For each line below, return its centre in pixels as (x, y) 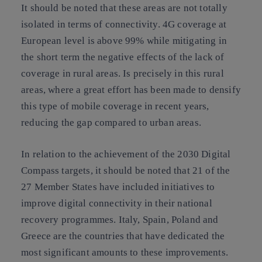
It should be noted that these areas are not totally (124, 8)
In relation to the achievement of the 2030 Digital (126, 154)
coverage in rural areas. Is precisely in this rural (123, 74)
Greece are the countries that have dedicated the (123, 236)
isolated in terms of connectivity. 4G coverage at (124, 25)
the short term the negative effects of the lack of (123, 57)
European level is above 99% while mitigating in (124, 41)
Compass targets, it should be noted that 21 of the (126, 170)
